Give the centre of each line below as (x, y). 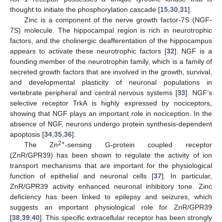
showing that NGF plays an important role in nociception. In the (111, 113)
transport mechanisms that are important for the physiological (111, 165)
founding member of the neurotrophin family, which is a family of (111, 61)
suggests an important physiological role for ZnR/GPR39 (111, 207)
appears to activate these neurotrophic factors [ (88, 51)
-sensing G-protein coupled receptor (139, 144)
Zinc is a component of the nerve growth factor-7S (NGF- (118, 20)
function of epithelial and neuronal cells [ (82, 176)
